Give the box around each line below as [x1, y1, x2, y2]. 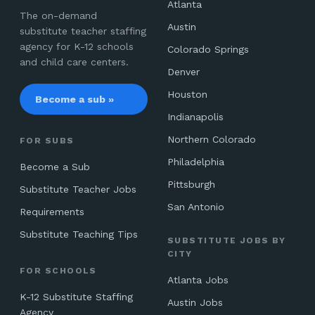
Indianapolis [167, 111, 224, 122]
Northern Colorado [167, 134, 256, 145]
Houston [167, 89, 207, 100]
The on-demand [20, 10, 97, 21]
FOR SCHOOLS [20, 266, 97, 276]
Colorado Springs [167, 44, 249, 55]
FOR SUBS [20, 136, 75, 146]
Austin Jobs [167, 297, 223, 308]
